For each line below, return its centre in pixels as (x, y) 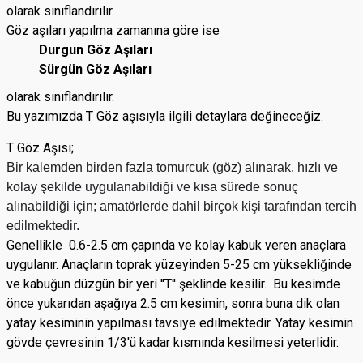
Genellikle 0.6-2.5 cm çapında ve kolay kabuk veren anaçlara (176, 246)
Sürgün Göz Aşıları (97, 70)
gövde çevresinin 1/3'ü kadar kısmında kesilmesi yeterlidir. (173, 343)
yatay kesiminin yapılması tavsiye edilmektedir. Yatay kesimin (180, 323)
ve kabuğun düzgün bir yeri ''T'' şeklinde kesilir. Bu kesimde (173, 284)
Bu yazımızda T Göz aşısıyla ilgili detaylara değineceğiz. (165, 117)
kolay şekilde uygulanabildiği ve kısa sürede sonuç (152, 187)
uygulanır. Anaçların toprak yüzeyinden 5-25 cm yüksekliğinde (179, 265)
